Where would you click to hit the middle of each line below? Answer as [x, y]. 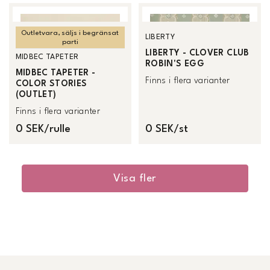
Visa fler [135, 178]
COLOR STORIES [51, 83]
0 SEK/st [166, 130]
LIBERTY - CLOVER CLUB [197, 53]
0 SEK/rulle [43, 130]
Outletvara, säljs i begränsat [70, 33]
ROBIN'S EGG [174, 64]
